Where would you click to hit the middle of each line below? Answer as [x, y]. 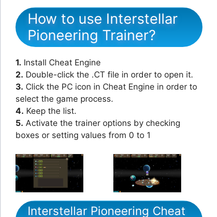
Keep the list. [50, 111]
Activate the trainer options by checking [102, 123]
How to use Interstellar [103, 19]
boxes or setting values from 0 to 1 [83, 135]
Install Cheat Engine [61, 63]
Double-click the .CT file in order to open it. [108, 75]
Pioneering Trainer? [92, 35]
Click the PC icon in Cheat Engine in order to [110, 87]
